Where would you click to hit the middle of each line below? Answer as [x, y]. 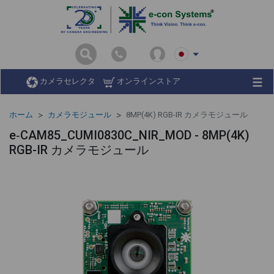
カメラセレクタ [67, 81]
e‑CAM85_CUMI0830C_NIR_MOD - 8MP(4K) [129, 135]
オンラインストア [148, 81]
